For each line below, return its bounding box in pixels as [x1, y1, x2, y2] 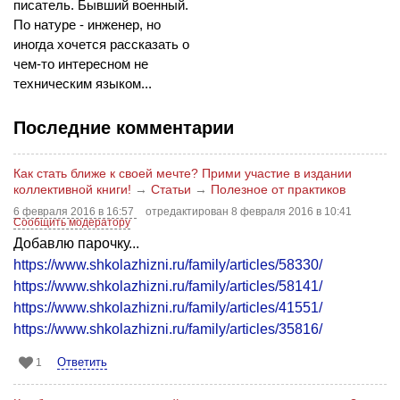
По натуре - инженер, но [13, 16, 161, 32]
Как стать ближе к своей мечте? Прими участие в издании [13, 165, 352, 180]
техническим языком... [13, 75, 152, 91]
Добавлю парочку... [13, 235, 139, 251]
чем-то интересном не [13, 55, 148, 71]
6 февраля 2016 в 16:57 [13, 204, 137, 218]
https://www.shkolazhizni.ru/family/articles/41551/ [13, 299, 322, 315]
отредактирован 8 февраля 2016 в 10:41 [146, 204, 352, 218]
